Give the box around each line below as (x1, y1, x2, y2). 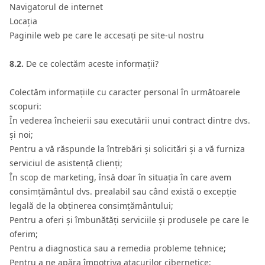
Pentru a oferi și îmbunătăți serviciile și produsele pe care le (9, 214, 249, 225)
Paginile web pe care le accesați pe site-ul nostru (9, 30, 204, 41)
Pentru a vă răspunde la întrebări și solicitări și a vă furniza (9, 143, 245, 154)
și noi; (9, 129, 33, 140)
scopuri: (9, 101, 41, 112)
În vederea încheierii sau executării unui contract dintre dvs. (9, 115, 250, 126)
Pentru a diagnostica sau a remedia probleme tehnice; (9, 243, 226, 254)
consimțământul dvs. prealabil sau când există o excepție (9, 186, 237, 197)
